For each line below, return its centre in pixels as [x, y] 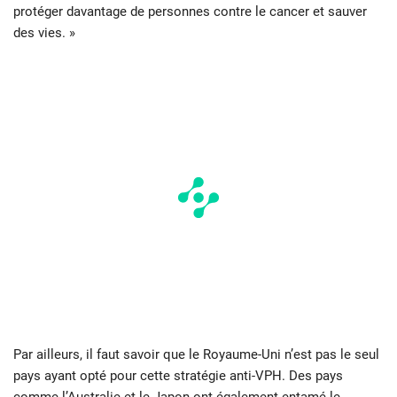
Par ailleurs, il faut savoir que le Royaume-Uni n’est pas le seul [196, 355]
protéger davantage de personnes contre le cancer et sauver [190, 12]
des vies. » [44, 33]
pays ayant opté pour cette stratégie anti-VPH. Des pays [178, 376]
